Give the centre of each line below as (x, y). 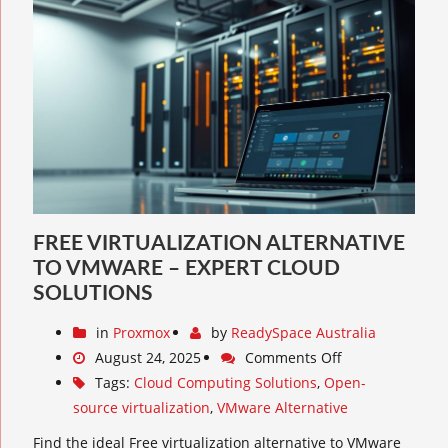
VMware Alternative (282, 408)
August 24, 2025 (148, 358)
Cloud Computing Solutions (225, 383)
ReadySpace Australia (303, 333)
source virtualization (141, 408)
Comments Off (293, 358)
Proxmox (141, 333)
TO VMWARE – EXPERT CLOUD (186, 269)
